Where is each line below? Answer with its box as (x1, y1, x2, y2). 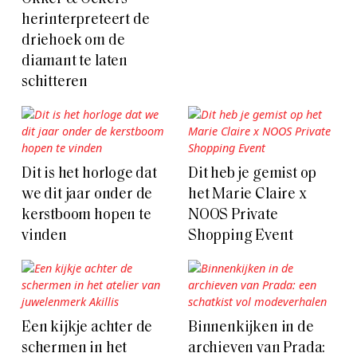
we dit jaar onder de (22, 186, 153, 202)
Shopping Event (188, 228, 293, 244)
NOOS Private (188, 207, 278, 223)
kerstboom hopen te (22, 207, 151, 223)
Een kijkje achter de (22, 320, 153, 335)
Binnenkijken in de (188, 320, 314, 335)
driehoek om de (22, 33, 125, 49)
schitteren (22, 74, 88, 90)
